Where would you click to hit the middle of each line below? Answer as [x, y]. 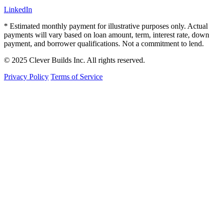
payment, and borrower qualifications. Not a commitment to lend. [104, 44]
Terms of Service [77, 77]
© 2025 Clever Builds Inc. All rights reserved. [74, 60]
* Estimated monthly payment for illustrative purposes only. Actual [106, 26]
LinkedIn [18, 10]
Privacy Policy [26, 77]
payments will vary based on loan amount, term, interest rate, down [107, 35]
